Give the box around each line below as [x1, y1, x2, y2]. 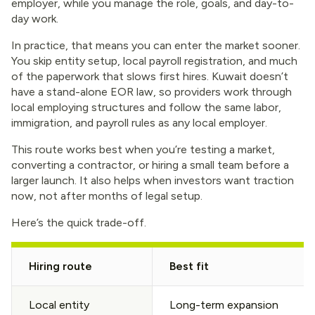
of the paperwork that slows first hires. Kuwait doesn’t [11, 70, 288, 83]
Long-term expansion [169, 298, 278, 311]
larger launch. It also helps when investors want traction [11, 174, 294, 187]
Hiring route [29, 259, 92, 273]
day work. [11, 12, 58, 25]
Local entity [29, 298, 89, 311]
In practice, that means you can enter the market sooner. [11, 39, 300, 52]
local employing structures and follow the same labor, [11, 101, 281, 114]
